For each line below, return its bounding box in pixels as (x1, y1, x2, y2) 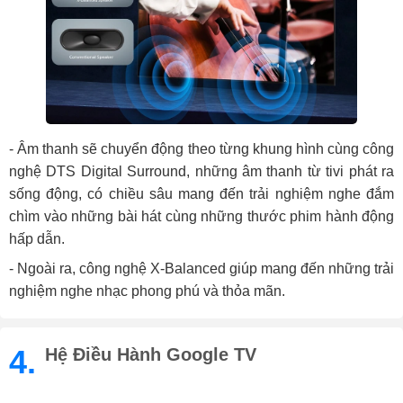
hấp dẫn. (9, 231, 65, 247)
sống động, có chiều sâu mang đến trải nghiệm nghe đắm (9, 186, 394, 202)
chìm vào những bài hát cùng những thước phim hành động (9, 209, 394, 225)
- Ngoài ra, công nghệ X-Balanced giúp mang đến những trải (9, 261, 394, 277)
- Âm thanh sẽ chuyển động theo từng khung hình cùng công (9, 141, 394, 157)
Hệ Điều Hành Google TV (45, 345, 256, 365)
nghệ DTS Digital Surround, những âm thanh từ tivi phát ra (9, 164, 394, 180)
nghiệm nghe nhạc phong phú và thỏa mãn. (9, 283, 285, 300)
